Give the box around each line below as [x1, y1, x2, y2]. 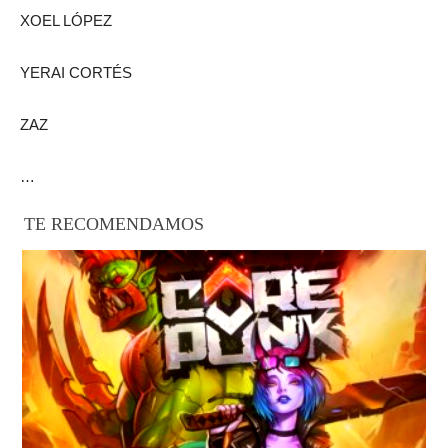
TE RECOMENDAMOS [24, 213, 204, 234]
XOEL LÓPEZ [20, 11, 112, 29]
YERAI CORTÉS [20, 63, 132, 81]
